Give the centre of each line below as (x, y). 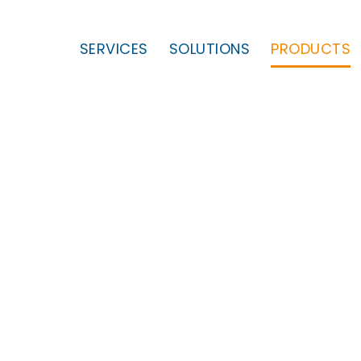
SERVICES (114, 49)
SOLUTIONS (209, 49)
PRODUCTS (311, 49)
